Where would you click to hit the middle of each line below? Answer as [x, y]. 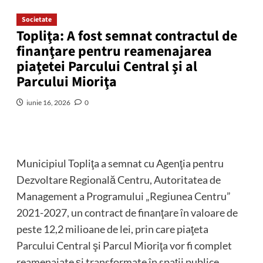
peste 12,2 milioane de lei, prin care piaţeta [112, 229]
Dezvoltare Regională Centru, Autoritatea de [118, 180]
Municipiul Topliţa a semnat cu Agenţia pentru [120, 163]
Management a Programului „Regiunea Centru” [123, 196]
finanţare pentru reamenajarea [114, 52]
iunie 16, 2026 [48, 103]
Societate [36, 20]
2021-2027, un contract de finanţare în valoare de [127, 213]
